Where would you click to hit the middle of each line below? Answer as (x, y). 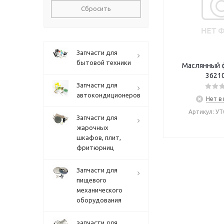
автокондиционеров (108, 95)
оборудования (99, 200)
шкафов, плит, (99, 137)
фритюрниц (95, 147)
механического (99, 190)
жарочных (92, 127)
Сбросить (96, 8)
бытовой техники (104, 62)
